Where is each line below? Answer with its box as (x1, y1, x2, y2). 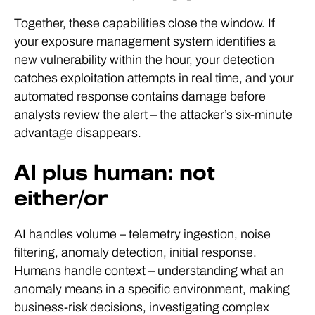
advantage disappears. (14, 126, 141, 140)
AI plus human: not (14, 161, 215, 185)
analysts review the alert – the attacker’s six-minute (14, 108, 292, 122)
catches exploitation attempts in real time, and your (14, 71, 294, 85)
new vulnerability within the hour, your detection (14, 53, 274, 67)
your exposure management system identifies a (14, 34, 276, 49)
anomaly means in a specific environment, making (14, 282, 290, 296)
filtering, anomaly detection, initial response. (14, 245, 257, 259)
